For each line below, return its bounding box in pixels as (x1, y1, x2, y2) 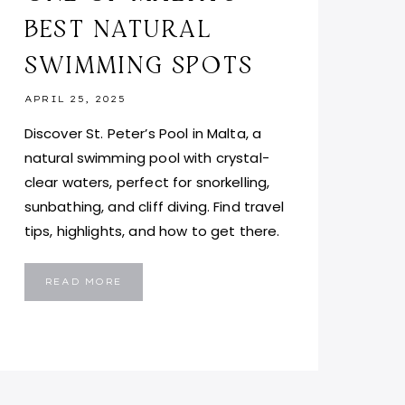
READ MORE (44, 275, 123, 287)
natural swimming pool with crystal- (24, 147, 269, 167)
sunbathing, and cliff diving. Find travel (24, 196, 284, 216)
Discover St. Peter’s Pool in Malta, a (24, 123, 262, 143)
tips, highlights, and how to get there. (24, 221, 280, 240)
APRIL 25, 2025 (24, 92, 126, 105)
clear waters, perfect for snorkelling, (24, 172, 270, 192)
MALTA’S (121, 350, 176, 363)
